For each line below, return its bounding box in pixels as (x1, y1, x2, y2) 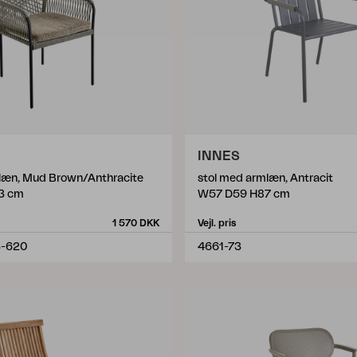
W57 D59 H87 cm (198, 189, 290, 200)
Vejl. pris (198, 218, 236, 228)
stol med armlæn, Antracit (198, 173, 333, 184)
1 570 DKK (112, 218, 159, 228)
